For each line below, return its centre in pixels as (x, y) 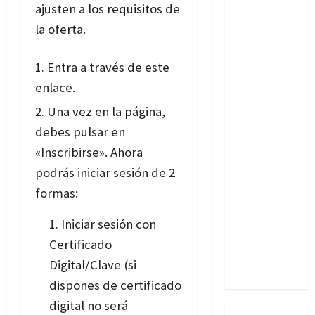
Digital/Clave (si (93, 265)
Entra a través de (96, 67)
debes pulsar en (80, 132)
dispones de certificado (115, 285)
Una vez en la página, (107, 112)
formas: (57, 193)
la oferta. (60, 30)
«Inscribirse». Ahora (89, 153)
